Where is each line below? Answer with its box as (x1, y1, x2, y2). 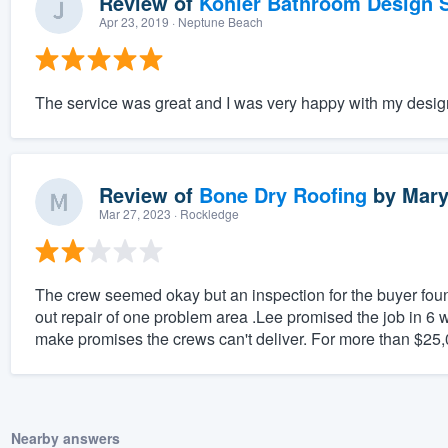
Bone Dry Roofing (198, 180, 367, 210)
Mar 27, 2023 (98, 205, 171, 223)
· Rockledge (170, 205, 239, 223)
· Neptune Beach (168, 13, 263, 31)
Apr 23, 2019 (98, 13, 169, 31)
